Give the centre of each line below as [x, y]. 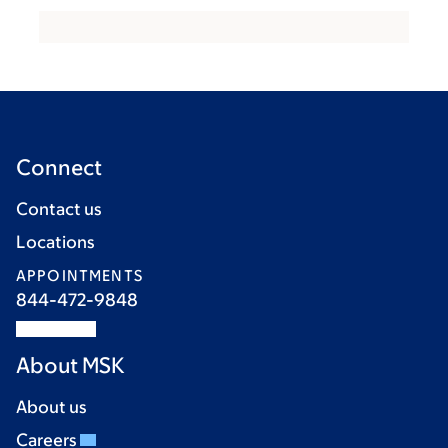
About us [51, 407]
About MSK [70, 366]
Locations [55, 242]
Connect [59, 168]
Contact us [59, 209]
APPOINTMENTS [79, 276]
